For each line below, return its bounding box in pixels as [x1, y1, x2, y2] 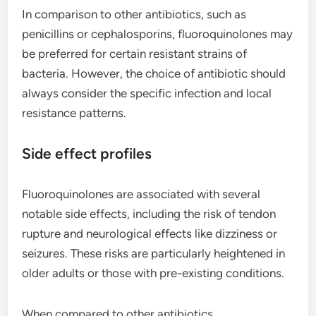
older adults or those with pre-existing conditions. [22, 265, 285, 280]
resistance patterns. [22, 105, 127, 120]
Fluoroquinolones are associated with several [22, 186, 261, 201]
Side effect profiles [22, 144, 152, 162]
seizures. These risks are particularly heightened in [22, 245, 286, 260]
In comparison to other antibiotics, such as [22, 6, 247, 21]
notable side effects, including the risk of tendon [22, 206, 276, 221]
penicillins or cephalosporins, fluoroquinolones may [22, 26, 293, 41]
